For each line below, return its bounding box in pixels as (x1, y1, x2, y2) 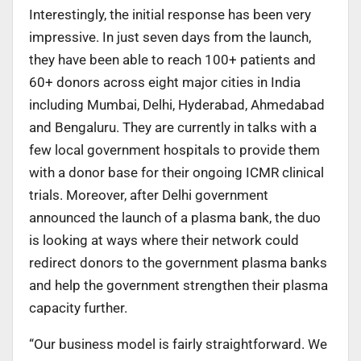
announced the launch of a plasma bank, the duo (29, 209, 321, 226)
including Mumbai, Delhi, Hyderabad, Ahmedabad (29, 96, 325, 113)
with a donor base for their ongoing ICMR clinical (29, 164, 324, 180)
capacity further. (29, 299, 127, 316)
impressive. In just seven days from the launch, (29, 28, 311, 45)
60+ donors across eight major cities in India (29, 73, 301, 90)
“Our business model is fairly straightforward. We (29, 335, 327, 352)
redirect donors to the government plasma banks (29, 254, 327, 271)
